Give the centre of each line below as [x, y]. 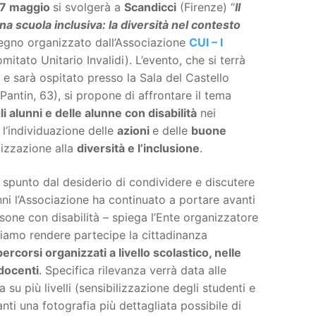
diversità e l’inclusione [138, 148]
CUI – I [206, 43]
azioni [134, 131]
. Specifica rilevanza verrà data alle [132, 270]
